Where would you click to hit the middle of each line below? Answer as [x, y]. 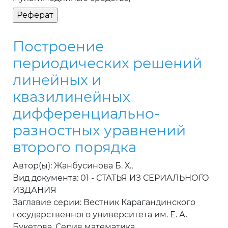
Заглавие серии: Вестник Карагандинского [104, 203]
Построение [58, 47]
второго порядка [75, 147]
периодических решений [107, 63]
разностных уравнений [99, 131]
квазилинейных [72, 97]
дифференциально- [86, 114]
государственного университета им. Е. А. [100, 215]
